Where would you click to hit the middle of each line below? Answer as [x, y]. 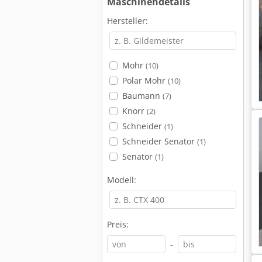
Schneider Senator [159, 141]
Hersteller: [127, 21]
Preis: [118, 224]
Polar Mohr [145, 80]
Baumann [142, 96]
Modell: [122, 180]
